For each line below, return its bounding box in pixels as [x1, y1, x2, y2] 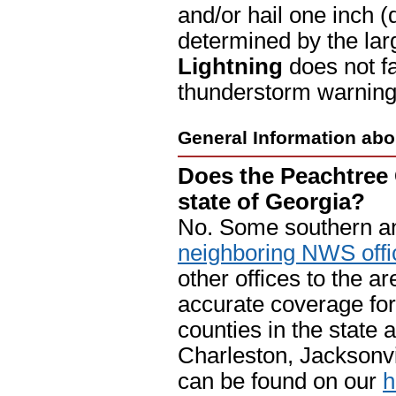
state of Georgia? [178, 188, 365, 214]
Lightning [178, 54, 283, 80]
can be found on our [178, 368, 383, 393]
